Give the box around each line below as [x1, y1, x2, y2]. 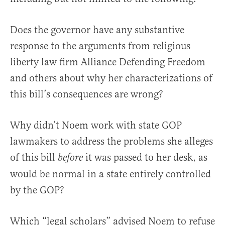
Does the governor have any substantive [10, 24, 184, 37]
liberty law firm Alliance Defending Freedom [10, 56, 205, 69]
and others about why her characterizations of [10, 72, 212, 85]
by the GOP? [10, 184, 64, 197]
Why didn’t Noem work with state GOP [10, 119, 182, 132]
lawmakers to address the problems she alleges [10, 135, 213, 148]
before [58, 152, 83, 165]
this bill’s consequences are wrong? [10, 88, 163, 101]
